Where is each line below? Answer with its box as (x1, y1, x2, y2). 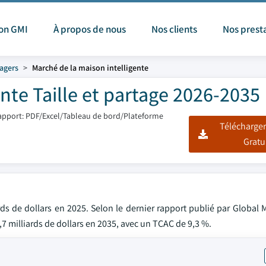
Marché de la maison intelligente (32, 62, 148, 73)
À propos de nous (53, 23, 126, 36)
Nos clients (151, 23, 197, 36)
